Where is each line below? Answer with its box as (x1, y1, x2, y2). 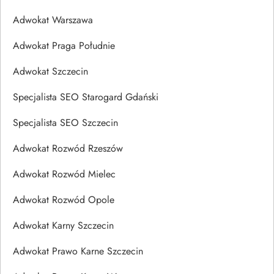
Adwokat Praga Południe (13, 38, 115, 53)
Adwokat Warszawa (13, 12, 93, 27)
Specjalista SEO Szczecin (13, 115, 118, 130)
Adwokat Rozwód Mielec (13, 166, 116, 181)
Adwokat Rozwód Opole (13, 192, 114, 207)
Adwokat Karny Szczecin (13, 218, 114, 232)
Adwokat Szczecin (13, 64, 88, 78)
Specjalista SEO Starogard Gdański (13, 89, 158, 104)
